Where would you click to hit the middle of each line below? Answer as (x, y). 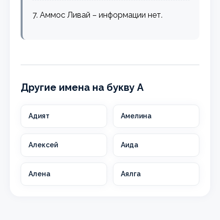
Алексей (43, 145)
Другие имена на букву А (82, 87)
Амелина (136, 116)
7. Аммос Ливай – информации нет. (98, 15)
